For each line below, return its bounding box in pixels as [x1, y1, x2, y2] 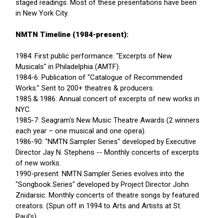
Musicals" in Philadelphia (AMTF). [16, 62, 120, 72]
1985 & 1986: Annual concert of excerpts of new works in [16, 94, 200, 104]
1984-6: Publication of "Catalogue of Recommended [16, 73, 182, 82]
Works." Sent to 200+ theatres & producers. [16, 84, 154, 93]
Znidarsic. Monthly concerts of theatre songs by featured [16, 191, 199, 200]
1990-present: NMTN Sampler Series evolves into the [16, 169, 184, 179]
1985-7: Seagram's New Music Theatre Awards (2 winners [16, 116, 200, 125]
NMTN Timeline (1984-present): [16, 30, 128, 39]
